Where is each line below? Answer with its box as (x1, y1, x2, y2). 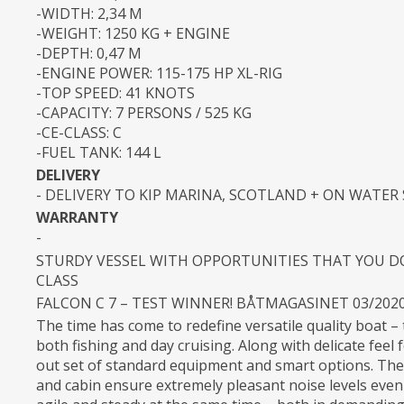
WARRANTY (36, 207, 118, 228)
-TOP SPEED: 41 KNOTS (36, 82, 195, 103)
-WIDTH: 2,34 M (36, 3, 142, 23)
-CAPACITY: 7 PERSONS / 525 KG (36, 102, 252, 123)
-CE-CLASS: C (36, 122, 122, 142)
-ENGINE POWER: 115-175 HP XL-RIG (36, 62, 282, 83)
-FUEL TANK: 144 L (36, 142, 161, 162)
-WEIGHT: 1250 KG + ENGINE (36, 23, 230, 43)
